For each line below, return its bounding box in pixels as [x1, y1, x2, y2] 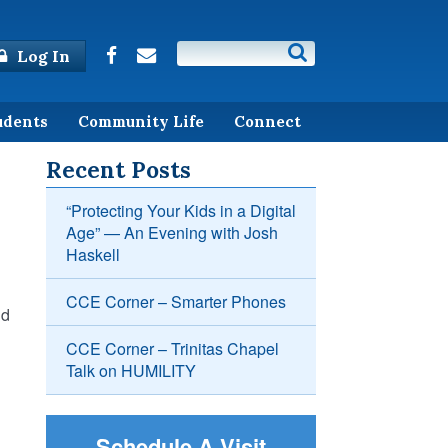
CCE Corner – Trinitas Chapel [66, 337, 279, 361]
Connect [234, 111, 301, 131]
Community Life [78, 111, 204, 131]
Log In [13, 46, 70, 66]
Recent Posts [46, 155, 191, 185]
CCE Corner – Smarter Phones [66, 290, 286, 314]
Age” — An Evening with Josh [66, 221, 278, 245]
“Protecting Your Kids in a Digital [66, 199, 296, 223]
